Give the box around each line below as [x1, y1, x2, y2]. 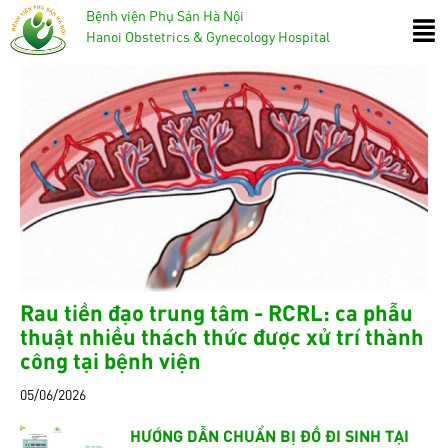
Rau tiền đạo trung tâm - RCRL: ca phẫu [20, 297, 413, 326]
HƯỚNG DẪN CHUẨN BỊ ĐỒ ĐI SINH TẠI [130, 424, 409, 445]
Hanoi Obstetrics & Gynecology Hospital [85, 27, 330, 45]
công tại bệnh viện [20, 345, 201, 374]
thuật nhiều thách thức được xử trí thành [20, 321, 424, 350]
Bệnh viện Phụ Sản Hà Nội [85, 6, 244, 24]
